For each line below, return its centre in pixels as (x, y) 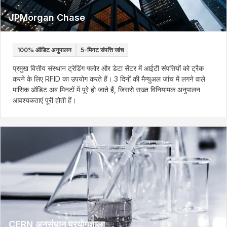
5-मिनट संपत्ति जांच (102, 50)
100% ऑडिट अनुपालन (44, 50)
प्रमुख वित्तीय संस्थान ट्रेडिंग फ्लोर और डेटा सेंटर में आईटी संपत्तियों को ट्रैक (108, 68)
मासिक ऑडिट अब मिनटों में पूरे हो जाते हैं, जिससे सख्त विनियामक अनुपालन (106, 89)
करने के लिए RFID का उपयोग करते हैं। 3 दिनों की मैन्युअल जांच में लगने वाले (109, 79)
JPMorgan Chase (47, 17)
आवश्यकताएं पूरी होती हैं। (44, 100)
